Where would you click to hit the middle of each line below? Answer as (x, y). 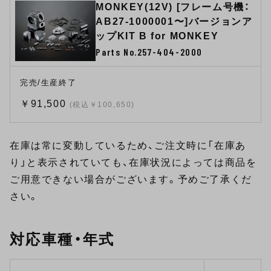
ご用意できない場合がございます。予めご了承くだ (131, 180)
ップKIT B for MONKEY (157, 36)
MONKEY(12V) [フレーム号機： (173, 7)
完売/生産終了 (48, 83)
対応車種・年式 (62, 240)
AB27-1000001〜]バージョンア (174, 22)
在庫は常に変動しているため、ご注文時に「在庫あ (128, 146)
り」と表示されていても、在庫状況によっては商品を (133, 163)
